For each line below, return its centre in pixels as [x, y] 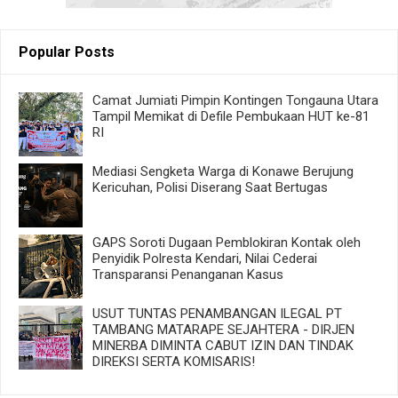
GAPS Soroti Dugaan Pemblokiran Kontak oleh [226, 242]
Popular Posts [67, 52]
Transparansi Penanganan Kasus [187, 274]
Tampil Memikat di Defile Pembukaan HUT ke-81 [231, 116]
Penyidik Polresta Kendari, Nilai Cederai [204, 258]
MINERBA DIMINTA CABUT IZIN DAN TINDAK [223, 345]
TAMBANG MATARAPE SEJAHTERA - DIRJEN [223, 329]
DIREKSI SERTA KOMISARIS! [173, 361]
